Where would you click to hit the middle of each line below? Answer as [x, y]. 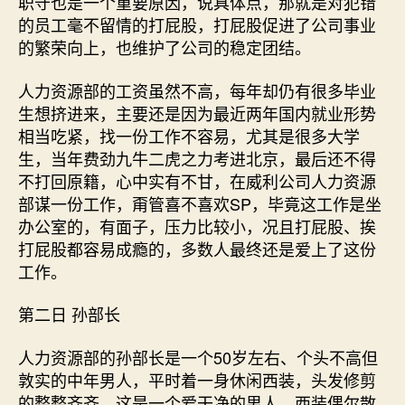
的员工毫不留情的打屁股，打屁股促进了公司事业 [197, 24]
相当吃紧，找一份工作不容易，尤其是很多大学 [189, 135]
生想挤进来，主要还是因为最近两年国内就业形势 [197, 113]
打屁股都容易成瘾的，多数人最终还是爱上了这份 [197, 248]
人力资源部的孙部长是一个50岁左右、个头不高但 [198, 357]
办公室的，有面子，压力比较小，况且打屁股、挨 [197, 226]
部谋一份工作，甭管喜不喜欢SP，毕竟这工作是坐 [200, 203]
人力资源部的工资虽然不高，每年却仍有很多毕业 [197, 90]
